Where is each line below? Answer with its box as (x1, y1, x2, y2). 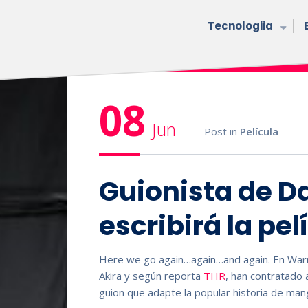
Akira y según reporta (99, 268, 204, 283)
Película (240, 124, 279, 138)
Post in (204, 124, 241, 138)
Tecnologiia (208, 19, 273, 33)
